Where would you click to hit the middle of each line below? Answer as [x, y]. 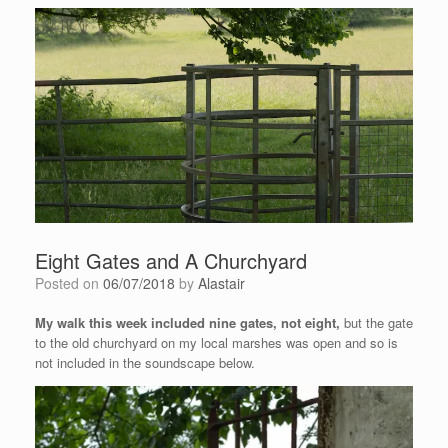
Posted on [73, 283]
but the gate [376, 323]
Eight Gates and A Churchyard [171, 261]
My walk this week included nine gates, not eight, [187, 323]
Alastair [221, 283]
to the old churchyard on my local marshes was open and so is [216, 343]
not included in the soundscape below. [145, 363]
